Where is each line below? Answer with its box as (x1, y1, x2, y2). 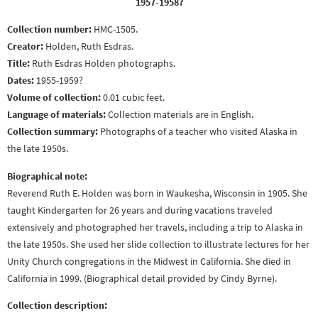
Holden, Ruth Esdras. (43, 40, 133, 53)
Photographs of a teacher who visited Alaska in (98, 125, 297, 138)
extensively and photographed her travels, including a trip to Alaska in (7, 220, 303, 234)
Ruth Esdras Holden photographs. (30, 57, 175, 70)
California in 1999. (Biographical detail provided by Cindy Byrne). (7, 271, 277, 285)
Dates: (7, 74, 34, 87)
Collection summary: (7, 125, 98, 138)
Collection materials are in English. (106, 108, 253, 121)
